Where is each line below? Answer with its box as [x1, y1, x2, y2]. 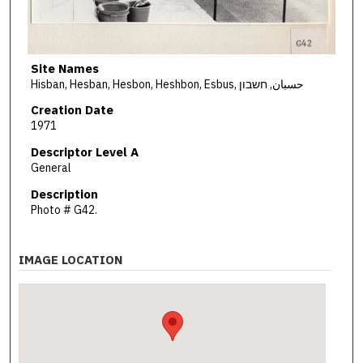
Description [30, 186, 98, 202]
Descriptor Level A [30, 144, 139, 160]
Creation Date [30, 102, 113, 118]
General [30, 160, 71, 176]
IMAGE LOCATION [19, 252, 123, 268]
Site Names [30, 60, 99, 76]
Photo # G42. [30, 202, 97, 217]
